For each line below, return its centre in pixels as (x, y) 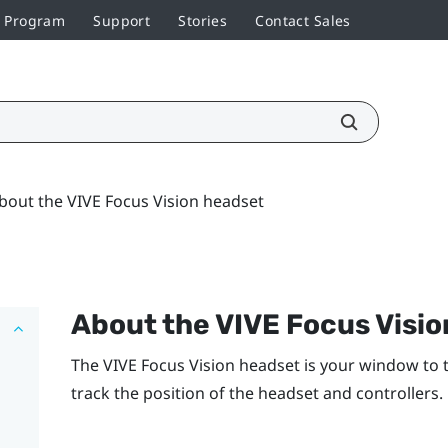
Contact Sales (303, 20)
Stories (203, 20)
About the (142, 324)
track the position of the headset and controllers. (256, 392)
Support (122, 20)
